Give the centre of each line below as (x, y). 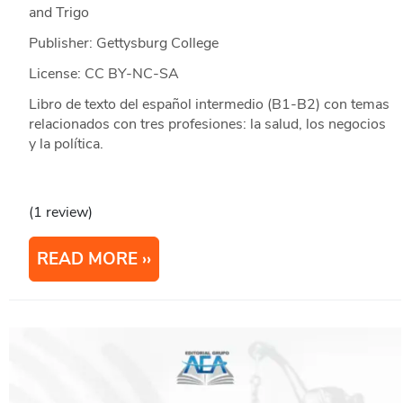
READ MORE (87, 260)
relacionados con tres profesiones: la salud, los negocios (207, 125)
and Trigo (58, 13)
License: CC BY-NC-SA (103, 74)
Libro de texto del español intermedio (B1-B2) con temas (209, 105)
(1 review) (60, 213)
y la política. (66, 144)
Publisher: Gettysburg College (123, 44)
